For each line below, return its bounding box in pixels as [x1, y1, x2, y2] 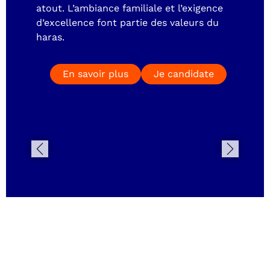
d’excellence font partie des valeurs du [36, 17, 219, 29]
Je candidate [153, 68, 214, 80]
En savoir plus [62, 68, 128, 80]
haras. [36, 31, 64, 43]
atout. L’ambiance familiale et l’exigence [36, 2, 223, 14]
